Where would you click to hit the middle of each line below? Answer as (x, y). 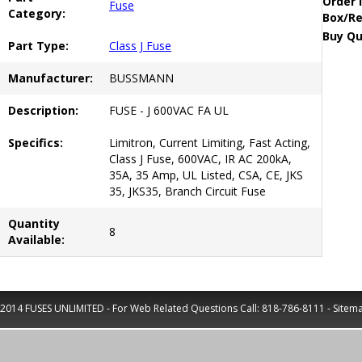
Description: (43, 110)
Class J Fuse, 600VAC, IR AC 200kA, (200, 159)
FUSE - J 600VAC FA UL (169, 110)
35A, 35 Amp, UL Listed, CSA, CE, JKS (206, 175)
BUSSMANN (141, 78)
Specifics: (36, 143)
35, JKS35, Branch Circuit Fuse (187, 191)
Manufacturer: (51, 78)
